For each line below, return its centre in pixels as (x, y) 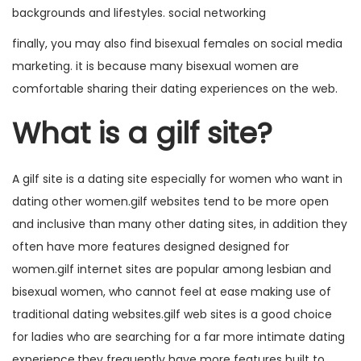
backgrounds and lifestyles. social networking (139, 13)
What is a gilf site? (142, 133)
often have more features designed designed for (151, 247)
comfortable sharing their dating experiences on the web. (175, 89)
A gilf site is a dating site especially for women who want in (177, 179)
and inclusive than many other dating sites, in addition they (180, 224)
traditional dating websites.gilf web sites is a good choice (172, 314)
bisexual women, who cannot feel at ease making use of (172, 292)
